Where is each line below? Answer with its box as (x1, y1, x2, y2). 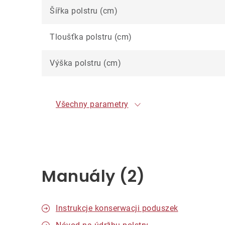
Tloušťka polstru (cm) (50, 32, 132, 42)
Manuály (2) (42, 165, 145, 187)
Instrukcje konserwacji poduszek (56, 203, 178, 213)
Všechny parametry (56, 99, 129, 109)
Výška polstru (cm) (50, 58, 121, 68)
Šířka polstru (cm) (50, 6, 118, 16)
